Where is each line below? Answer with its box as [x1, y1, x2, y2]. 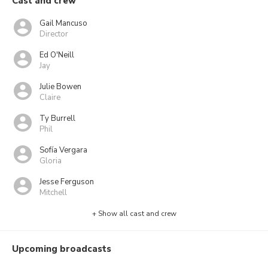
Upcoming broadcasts [12, 243, 111, 255]
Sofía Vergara [39, 144, 87, 156]
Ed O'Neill [39, 49, 74, 60]
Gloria [39, 155, 62, 166]
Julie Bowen [39, 81, 81, 92]
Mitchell [39, 187, 67, 198]
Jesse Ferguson [39, 176, 94, 187]
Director [39, 28, 68, 39]
